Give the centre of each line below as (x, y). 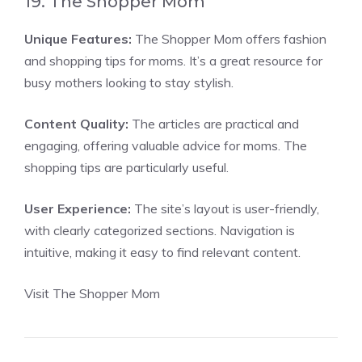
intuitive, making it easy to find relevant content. (162, 252)
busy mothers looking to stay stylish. (129, 82)
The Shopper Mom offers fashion (229, 39)
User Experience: (78, 208)
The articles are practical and (214, 124)
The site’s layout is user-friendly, (225, 208)
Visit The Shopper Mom (92, 293)
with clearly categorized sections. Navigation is (160, 230)
